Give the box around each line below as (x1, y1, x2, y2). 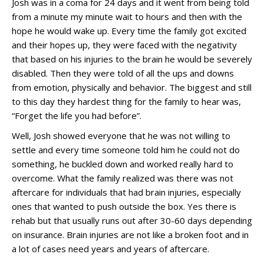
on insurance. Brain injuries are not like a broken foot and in (12, 229, 249, 240)
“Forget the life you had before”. (12, 110, 141, 121)
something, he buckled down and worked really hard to (12, 158, 233, 170)
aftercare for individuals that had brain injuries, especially (12, 186, 241, 198)
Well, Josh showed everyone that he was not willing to (12, 130, 230, 141)
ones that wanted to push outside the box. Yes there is (12, 200, 236, 212)
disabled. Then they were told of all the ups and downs (12, 67, 234, 79)
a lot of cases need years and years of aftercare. (12, 243, 209, 255)
